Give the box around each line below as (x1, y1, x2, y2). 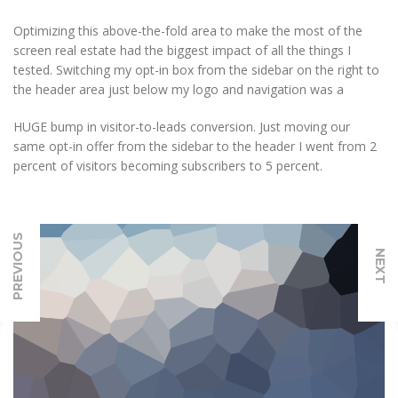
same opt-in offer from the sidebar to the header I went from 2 (13, 137, 377, 155)
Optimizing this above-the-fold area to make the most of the (13, 21, 362, 39)
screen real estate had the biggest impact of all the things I (13, 41, 351, 59)
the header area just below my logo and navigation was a (13, 80, 344, 98)
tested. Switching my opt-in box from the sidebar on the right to (13, 60, 379, 78)
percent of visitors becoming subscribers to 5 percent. (13, 156, 322, 174)
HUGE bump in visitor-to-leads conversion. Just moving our (13, 117, 350, 135)
